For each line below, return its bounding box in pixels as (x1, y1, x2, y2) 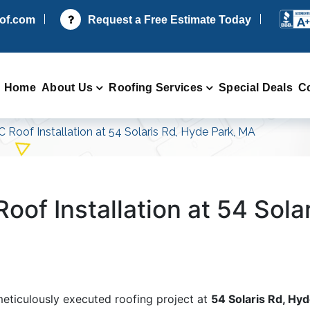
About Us (41, 81, 93, 93)
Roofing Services (109, 81, 203, 93)
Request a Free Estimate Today (88, 13, 251, 26)
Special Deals (219, 81, 293, 93)
